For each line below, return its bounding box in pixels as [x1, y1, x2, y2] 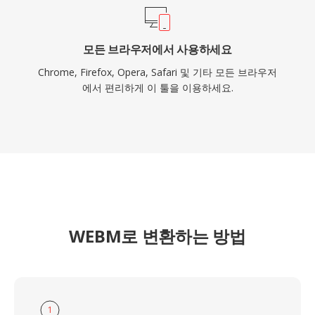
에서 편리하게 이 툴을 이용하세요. [82, 81, 233, 94]
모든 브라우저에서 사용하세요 [83, 41, 232, 57]
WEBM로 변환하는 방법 [69, 224, 246, 247]
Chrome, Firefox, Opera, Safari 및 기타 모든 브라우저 [38, 65, 277, 79]
